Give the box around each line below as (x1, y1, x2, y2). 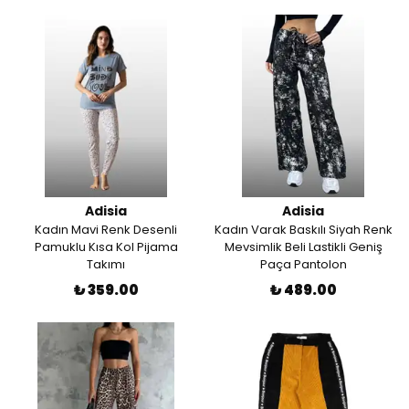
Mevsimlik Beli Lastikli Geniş (224, 238, 383, 256)
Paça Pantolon (259, 256, 347, 273)
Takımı (87, 256, 125, 273)
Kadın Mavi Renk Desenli (35, 221, 177, 238)
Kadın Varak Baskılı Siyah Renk (214, 221, 393, 238)
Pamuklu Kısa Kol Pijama (34, 238, 178, 256)
